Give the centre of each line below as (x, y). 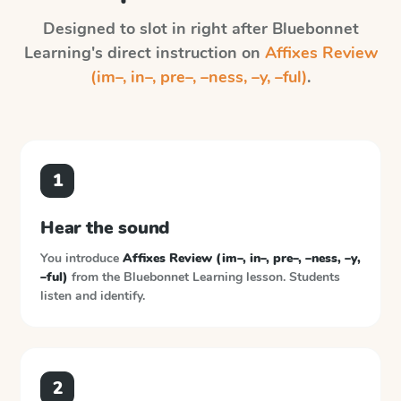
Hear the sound (106, 228)
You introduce (81, 258)
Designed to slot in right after (157, 29)
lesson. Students (293, 277)
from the (96, 277)
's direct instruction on (178, 53)
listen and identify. (93, 296)
